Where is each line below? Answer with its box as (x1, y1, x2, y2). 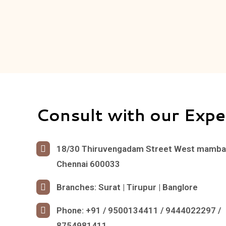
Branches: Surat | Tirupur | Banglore (56, 182, 198, 192)
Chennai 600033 (56, 159, 120, 169)
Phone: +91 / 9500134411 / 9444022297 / (56, 205, 221, 215)
